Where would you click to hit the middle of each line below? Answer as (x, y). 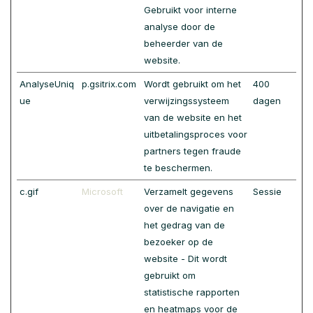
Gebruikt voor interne (190, 10)
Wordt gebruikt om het (192, 84)
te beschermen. (178, 168)
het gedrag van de (184, 225)
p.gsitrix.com (109, 84)
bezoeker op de (179, 242)
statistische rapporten (192, 292)
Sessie (267, 191)
